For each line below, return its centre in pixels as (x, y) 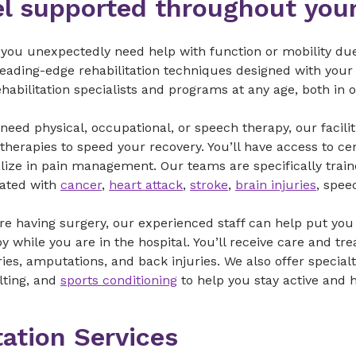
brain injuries (276, 185)
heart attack (146, 185)
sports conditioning (119, 281)
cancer (81, 185)
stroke (209, 185)
